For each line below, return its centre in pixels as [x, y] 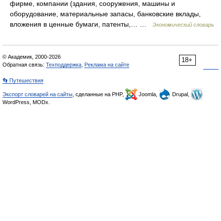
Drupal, [181, 94]
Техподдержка [64, 65]
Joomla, [148, 94]
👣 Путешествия [23, 80]
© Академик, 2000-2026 [32, 57]
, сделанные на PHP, [99, 94]
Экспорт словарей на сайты [37, 94]
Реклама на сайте [107, 65]
